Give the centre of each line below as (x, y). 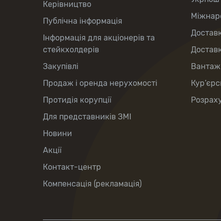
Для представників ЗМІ (87, 117)
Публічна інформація (83, 21)
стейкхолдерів (71, 50)
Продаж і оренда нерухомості (100, 83)
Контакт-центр (72, 167)
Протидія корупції (77, 100)
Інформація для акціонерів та (99, 38)
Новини (57, 133)
